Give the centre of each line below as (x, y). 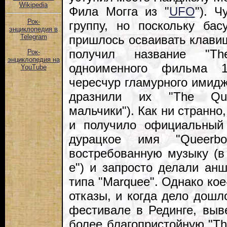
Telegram (33, 37)
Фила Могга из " (119, 11)
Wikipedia (33, 5)
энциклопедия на (33, 60)
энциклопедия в (33, 29)
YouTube (33, 67)
